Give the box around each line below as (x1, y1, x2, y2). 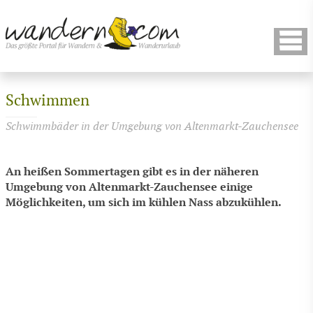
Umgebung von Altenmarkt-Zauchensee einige (6, 180, 253, 195)
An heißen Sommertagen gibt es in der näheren (6, 164, 259, 180)
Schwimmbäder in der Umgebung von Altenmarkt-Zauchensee (6, 119, 298, 133)
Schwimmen (6, 92, 89, 110)
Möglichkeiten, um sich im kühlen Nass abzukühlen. (6, 195, 282, 210)
